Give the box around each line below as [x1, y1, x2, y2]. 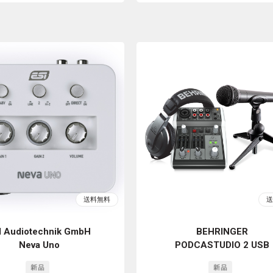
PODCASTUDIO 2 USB [174, 239, 269, 250]
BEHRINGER [196, 226, 248, 237]
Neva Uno [18, 239, 60, 250]
